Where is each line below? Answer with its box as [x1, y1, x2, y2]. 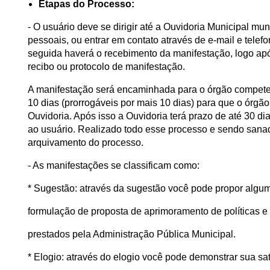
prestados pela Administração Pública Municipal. [28, 228, 236, 239]
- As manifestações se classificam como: [28, 160, 199, 171]
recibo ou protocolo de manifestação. [28, 61, 185, 72]
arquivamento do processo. [28, 137, 143, 148]
